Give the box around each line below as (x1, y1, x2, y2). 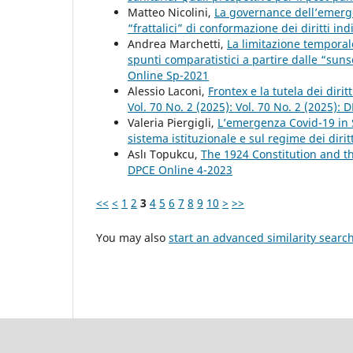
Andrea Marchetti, (128, 36, 227, 52)
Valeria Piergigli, (128, 115, 217, 131)
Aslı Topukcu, (128, 147, 201, 162)
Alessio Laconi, (128, 84, 208, 99)
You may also (96, 230, 169, 246)
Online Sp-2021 (128, 68, 209, 84)
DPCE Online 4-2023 (128, 162, 232, 178)
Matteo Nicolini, (128, 5, 214, 20)
